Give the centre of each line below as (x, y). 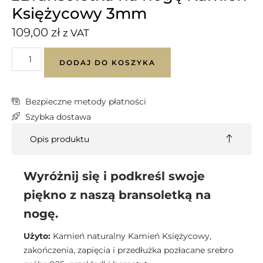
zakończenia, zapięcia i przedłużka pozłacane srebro (129, 250)
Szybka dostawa (58, 117)
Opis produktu (60, 139)
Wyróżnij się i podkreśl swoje (114, 176)
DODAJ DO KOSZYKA (107, 63)
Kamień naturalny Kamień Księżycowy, (132, 236)
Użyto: (38, 236)
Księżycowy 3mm (79, 14)
